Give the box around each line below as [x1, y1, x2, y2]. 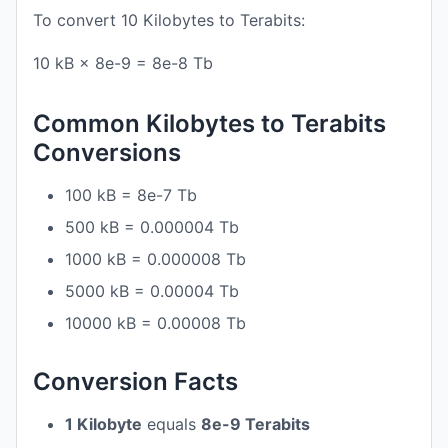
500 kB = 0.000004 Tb [65, 217, 239, 237]
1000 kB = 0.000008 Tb [65, 249, 246, 269]
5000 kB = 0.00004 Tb [65, 281, 239, 301]
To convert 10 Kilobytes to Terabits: [33, 10, 305, 30]
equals [142, 414, 201, 434]
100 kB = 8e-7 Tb [65, 185, 197, 205]
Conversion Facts [33, 367, 238, 396]
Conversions [33, 138, 181, 167]
